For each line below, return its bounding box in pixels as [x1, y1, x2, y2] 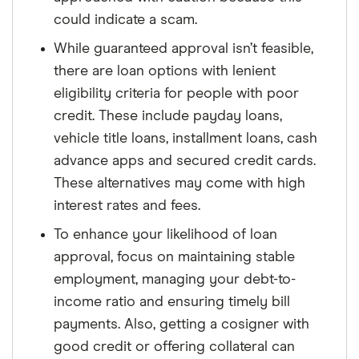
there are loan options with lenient [54, 64, 276, 79]
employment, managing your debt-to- [54, 272, 296, 287]
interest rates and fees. [54, 199, 200, 213]
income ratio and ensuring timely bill [54, 295, 290, 309]
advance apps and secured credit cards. [54, 154, 316, 168]
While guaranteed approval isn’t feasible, [54, 42, 313, 56]
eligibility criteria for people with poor [54, 87, 299, 101]
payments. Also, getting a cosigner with [54, 317, 309, 332]
